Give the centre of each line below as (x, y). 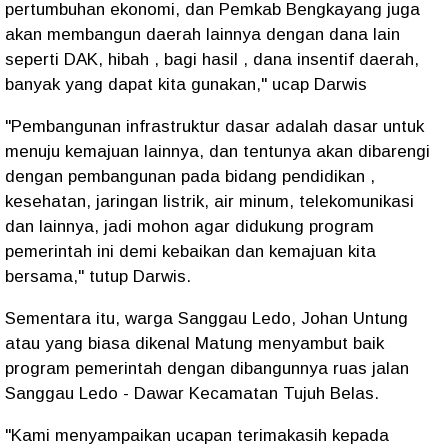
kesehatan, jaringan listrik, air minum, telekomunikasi (209, 201)
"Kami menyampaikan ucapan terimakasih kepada (197, 435)
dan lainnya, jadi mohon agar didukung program (189, 226)
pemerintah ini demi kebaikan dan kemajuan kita (190, 251)
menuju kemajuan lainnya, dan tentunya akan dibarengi (217, 151)
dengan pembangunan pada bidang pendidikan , (190, 176)
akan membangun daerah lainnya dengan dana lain (202, 34)
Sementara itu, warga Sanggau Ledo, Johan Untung (206, 318)
